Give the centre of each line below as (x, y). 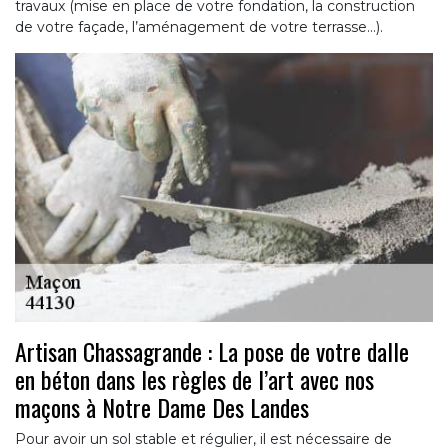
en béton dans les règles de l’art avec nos (194, 378)
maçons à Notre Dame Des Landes (162, 406)
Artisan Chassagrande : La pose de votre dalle (212, 350)
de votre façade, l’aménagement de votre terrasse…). (199, 27)
